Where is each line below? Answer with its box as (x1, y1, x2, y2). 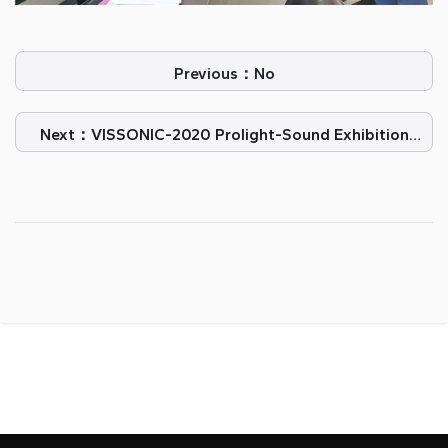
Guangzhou (181, 149, 267, 169)
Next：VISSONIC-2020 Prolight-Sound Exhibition (39, 125, 409, 145)
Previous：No (173, 64, 275, 84)
